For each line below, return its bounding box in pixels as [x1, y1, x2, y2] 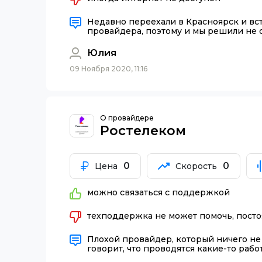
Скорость [175, 160, 218, 171]
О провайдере [100, 113, 154, 122]
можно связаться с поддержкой [87, 187, 230, 198]
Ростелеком [100, 122, 186, 139]
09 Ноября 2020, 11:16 [70, 64, 147, 73]
